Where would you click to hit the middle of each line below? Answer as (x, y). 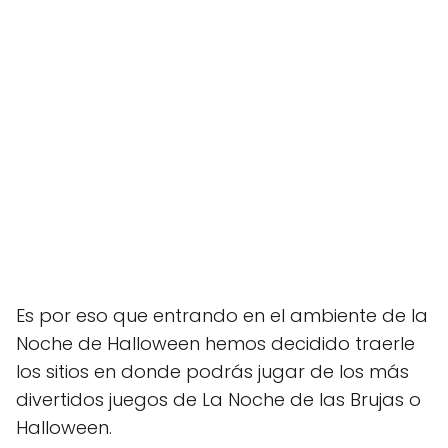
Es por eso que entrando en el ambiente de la (222, 315)
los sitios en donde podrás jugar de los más (212, 371)
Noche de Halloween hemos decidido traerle (215, 343)
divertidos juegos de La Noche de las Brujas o (218, 399)
